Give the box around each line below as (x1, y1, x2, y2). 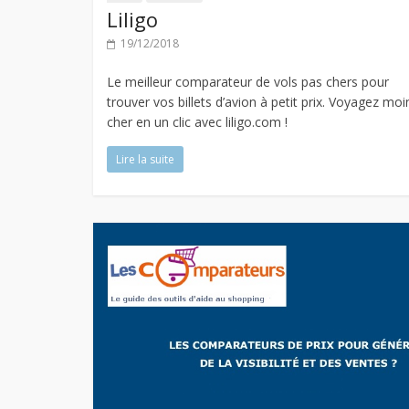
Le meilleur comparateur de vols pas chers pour (107, 73, 389, 91)
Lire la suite (116, 152, 174, 168)
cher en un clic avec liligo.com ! (107, 113, 288, 131)
